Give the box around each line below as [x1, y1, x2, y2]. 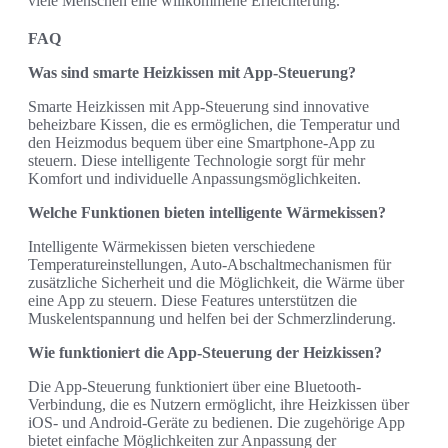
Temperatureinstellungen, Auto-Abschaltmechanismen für [28, 255, 391, 273]
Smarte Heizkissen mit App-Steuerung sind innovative [28, 97, 369, 115]
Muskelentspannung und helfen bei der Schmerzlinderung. [28, 309, 396, 327]
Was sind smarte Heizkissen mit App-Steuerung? [28, 63, 356, 81]
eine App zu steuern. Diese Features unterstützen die [28, 291, 357, 309]
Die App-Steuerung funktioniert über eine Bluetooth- [28, 377, 361, 395]
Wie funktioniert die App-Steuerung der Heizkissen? [28, 343, 382, 361]
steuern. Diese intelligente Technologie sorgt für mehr [28, 151, 365, 169]
